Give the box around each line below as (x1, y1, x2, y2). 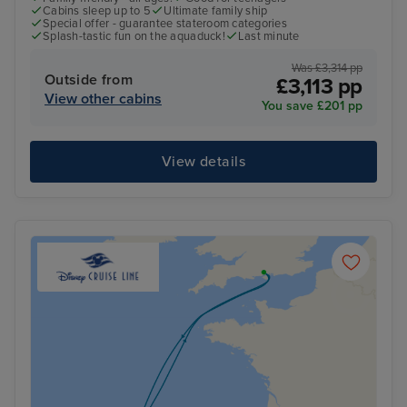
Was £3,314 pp (292, 60, 362, 75)
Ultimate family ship (164, 4, 268, 19)
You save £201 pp (262, 97, 362, 114)
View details (161, 153, 246, 172)
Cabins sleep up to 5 (43, 4, 152, 19)
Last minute (237, 29, 300, 45)
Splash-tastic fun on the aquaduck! (43, 29, 225, 45)
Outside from (45, 70, 133, 89)
